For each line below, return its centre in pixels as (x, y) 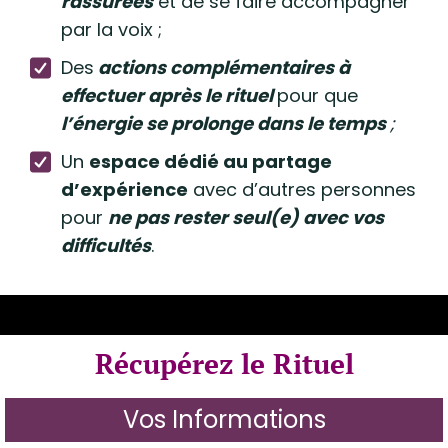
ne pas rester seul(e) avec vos (246, 217)
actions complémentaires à (222, 67)
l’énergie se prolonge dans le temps (225, 123)
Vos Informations (224, 419)
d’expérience (124, 189)
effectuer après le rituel (169, 95)
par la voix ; (111, 29)
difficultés (106, 245)
